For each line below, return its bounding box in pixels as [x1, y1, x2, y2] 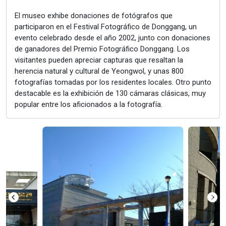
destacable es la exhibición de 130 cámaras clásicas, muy [15, 89, 206, 98]
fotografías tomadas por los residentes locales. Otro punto [15, 78, 211, 87]
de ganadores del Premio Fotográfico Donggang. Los [15, 44, 190, 53]
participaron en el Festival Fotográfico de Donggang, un [15, 22, 197, 31]
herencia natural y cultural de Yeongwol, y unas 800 [15, 67, 184, 76]
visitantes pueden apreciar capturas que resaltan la [15, 55, 183, 65]
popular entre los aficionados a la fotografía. [15, 100, 162, 109]
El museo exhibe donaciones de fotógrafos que [15, 11, 173, 20]
